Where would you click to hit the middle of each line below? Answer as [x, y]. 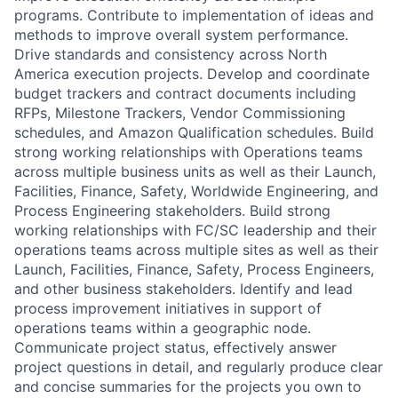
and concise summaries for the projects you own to [188, 386]
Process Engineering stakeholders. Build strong [172, 210]
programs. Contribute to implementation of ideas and [194, 15]
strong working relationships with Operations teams [188, 151]
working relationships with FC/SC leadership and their [195, 230]
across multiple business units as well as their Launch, [195, 171]
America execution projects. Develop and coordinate [192, 73]
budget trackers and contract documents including [185, 93]
